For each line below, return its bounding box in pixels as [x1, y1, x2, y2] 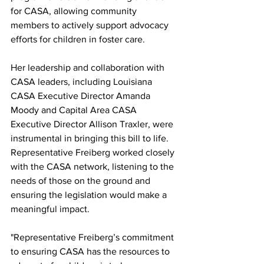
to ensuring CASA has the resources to [11, 246, 172, 256]
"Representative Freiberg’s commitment [11, 232, 176, 242]
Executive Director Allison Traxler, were [11, 119, 176, 129]
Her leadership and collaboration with [11, 62, 167, 72]
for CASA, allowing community [11, 6, 139, 16]
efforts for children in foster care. [11, 34, 145, 44]
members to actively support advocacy [11, 20, 171, 30]
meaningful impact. [11, 204, 90, 214]
